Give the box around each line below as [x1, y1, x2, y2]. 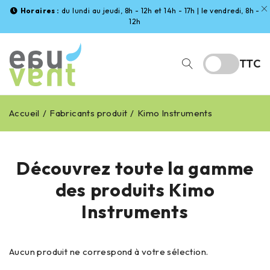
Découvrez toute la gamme [16, 157, 254, 180]
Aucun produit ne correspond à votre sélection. [9, 246, 209, 257]
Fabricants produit [49, 107, 128, 119]
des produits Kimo [55, 178, 215, 201]
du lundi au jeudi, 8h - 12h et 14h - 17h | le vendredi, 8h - [59, 6, 260, 15]
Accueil [9, 107, 40, 119]
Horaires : [20, 6, 60, 15]
